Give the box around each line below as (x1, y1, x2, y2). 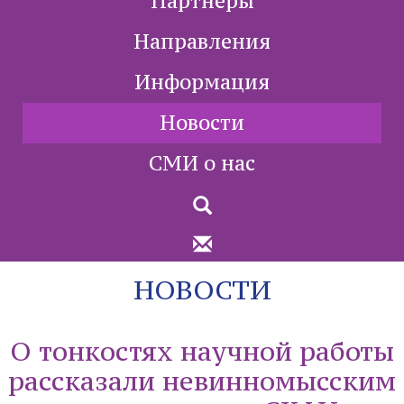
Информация (134, 69, 270, 95)
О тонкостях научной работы (10, 335, 394, 368)
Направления (133, 29, 271, 54)
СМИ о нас (149, 151, 255, 176)
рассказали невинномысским (8, 364, 396, 398)
